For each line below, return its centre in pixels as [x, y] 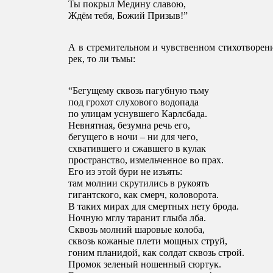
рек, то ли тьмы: [102, 59]
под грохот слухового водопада [135, 102]
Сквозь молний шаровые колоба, [138, 230]
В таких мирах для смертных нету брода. [154, 207]
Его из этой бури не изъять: [126, 172]
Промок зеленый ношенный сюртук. [146, 264]
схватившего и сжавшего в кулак [138, 149]
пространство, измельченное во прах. [146, 160]
